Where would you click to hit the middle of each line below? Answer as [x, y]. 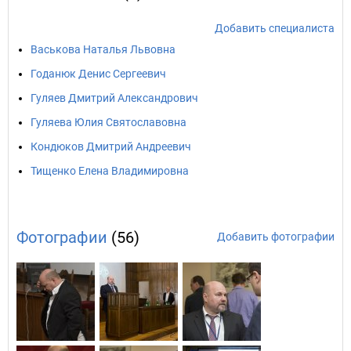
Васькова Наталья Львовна [103, 49]
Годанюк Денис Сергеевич [98, 74]
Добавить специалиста [275, 28]
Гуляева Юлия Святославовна [109, 122]
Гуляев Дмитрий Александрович [114, 98]
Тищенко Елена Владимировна [110, 171]
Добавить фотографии [276, 237]
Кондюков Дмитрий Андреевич [111, 147]
